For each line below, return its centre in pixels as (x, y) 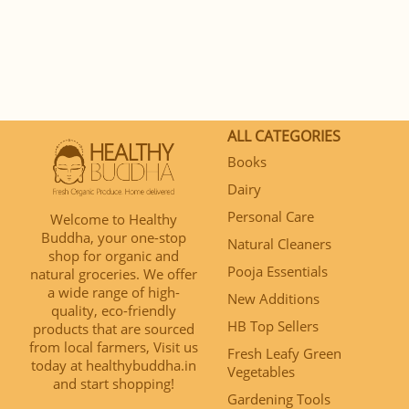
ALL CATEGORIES (284, 136)
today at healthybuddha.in (114, 365)
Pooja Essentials (278, 271)
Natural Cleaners (279, 244)
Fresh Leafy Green (284, 353)
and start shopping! (114, 383)
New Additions (273, 299)
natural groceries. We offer (114, 273)
